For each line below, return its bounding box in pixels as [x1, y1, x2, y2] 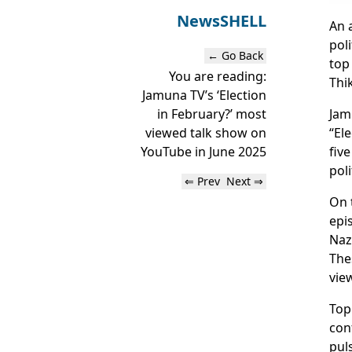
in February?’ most [156, 105, 266, 123]
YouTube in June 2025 [140, 143, 266, 160]
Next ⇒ [225, 174, 263, 189]
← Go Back [207, 48, 263, 63]
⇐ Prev [184, 174, 220, 189]
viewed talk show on [145, 124, 266, 141]
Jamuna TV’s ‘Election [141, 86, 266, 104]
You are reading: [168, 68, 266, 85]
